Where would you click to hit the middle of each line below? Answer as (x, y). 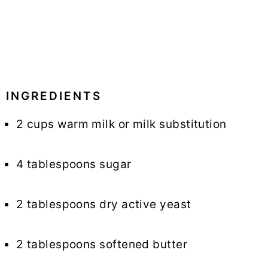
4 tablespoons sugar (74, 165)
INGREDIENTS (54, 96)
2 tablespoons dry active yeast (104, 205)
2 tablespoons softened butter (102, 245)
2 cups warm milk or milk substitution (121, 124)
